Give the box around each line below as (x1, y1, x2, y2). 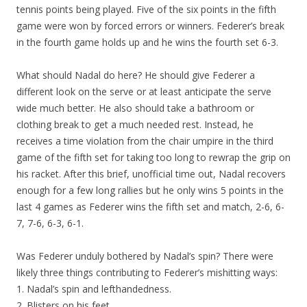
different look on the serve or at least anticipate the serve (16, 85, 271, 98)
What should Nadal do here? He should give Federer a (16, 69, 255, 82)
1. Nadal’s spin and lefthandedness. (16, 282, 171, 295)
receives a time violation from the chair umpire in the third (16, 134, 273, 147)
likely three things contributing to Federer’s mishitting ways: (16, 266, 278, 279)
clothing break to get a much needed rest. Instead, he (16, 118, 254, 131)
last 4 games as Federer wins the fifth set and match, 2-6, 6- (16, 200, 284, 213)
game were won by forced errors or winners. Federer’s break (16, 19, 284, 32)
